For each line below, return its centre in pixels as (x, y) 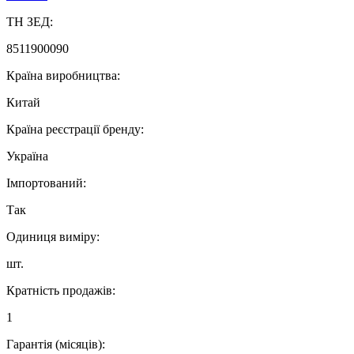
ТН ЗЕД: (30, 22)
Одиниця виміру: (53, 237)
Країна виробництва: (63, 76)
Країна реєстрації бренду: (75, 130)
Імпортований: (46, 183)
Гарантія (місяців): (56, 345)
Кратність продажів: (61, 291)
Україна (27, 156)
